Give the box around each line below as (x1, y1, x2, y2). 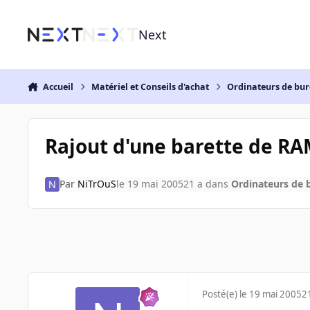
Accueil (42, 80, 73, 93)
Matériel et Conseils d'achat (91, 80, 210, 93)
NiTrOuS (77, 177, 116, 191)
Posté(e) (202, 288, 239, 301)
